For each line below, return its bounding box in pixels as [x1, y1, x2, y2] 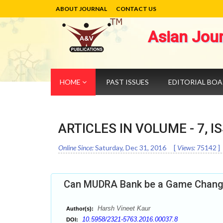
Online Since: [58, 143, 94, 152]
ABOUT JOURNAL [56, 5, 107, 12]
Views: [177, 143, 195, 152]
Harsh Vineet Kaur [96, 205, 150, 212]
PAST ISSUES [106, 78, 149, 86]
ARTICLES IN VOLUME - [58, 121, 197, 136]
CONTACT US [116, 5, 156, 12]
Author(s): [66, 206, 94, 212]
